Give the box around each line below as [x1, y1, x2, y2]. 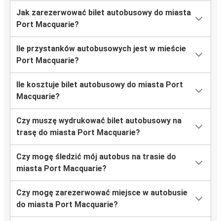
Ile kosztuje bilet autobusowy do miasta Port [16, 80, 183, 90]
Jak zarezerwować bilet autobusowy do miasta [16, 8, 191, 18]
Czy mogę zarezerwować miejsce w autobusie [16, 188, 187, 198]
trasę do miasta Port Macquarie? [16, 128, 140, 138]
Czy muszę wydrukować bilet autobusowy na [16, 116, 182, 126]
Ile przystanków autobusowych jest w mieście [16, 44, 186, 54]
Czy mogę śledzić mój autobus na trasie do [16, 152, 176, 162]
